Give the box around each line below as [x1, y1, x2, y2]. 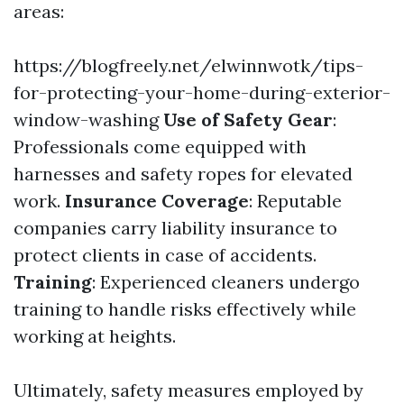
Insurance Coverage [65, 189, 249, 212]
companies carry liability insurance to [14, 216, 337, 239]
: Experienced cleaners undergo [92, 271, 360, 293]
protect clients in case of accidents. [14, 243, 317, 266]
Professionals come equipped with [14, 135, 307, 158]
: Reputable [249, 189, 342, 212]
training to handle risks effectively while [14, 298, 356, 320]
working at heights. [14, 325, 176, 347]
